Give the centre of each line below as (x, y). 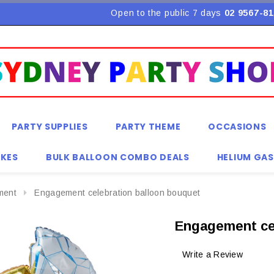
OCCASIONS (237, 127)
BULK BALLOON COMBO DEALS (117, 157)
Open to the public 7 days (168, 13)
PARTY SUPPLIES (50, 127)
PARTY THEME (148, 127)
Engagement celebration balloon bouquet (117, 193)
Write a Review (213, 255)
